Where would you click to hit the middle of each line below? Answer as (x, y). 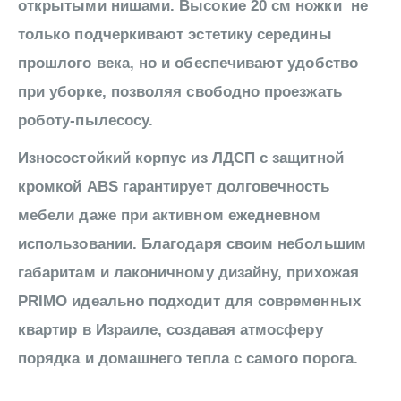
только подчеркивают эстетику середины (175, 35)
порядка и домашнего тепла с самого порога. (188, 359)
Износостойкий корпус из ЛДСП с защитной (181, 158)
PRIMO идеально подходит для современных (189, 302)
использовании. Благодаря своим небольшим (192, 244)
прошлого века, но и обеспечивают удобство (188, 64)
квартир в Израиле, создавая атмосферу (171, 330)
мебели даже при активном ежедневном (170, 216)
